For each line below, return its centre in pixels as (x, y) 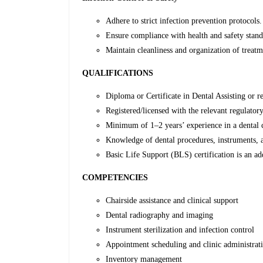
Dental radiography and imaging (160, 215)
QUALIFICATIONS (118, 73)
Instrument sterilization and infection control (180, 230)
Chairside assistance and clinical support (172, 201)
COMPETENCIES (115, 178)
